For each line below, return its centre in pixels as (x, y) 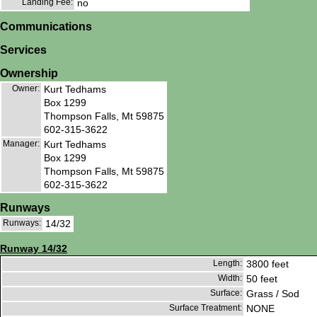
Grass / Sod (273, 294)
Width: (230, 278)
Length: (227, 264)
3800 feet (267, 264)
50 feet (262, 279)
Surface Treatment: (206, 308)
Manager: (21, 143)
